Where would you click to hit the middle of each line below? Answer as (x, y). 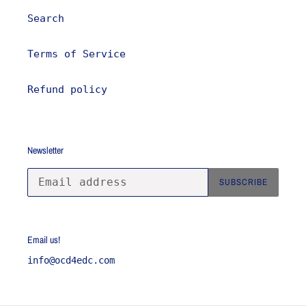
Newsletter (45, 150)
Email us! (44, 239)
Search (46, 18)
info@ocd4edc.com (71, 260)
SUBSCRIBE (243, 182)
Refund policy (67, 89)
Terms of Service (76, 54)
